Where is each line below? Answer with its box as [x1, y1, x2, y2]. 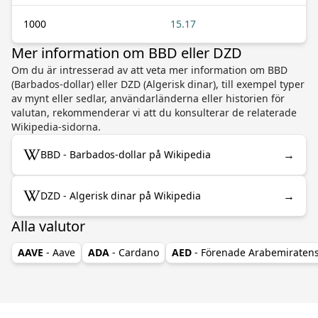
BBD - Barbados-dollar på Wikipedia [40, 147, 211, 161]
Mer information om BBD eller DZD [11, 43, 242, 62]
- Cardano [112, 245, 159, 259]
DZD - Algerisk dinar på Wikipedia [40, 188, 201, 202]
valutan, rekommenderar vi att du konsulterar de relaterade [11, 105, 297, 119]
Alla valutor [11, 216, 85, 236]
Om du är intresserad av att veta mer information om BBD [11, 62, 287, 77]
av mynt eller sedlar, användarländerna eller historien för [11, 91, 285, 105]
